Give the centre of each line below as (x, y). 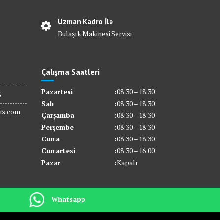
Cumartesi (58, 151)
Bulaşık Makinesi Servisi (95, 34)
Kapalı (127, 163)
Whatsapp (68, 199)
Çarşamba (57, 115)
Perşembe (57, 127)
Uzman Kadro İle (86, 22)
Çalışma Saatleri (70, 72)
